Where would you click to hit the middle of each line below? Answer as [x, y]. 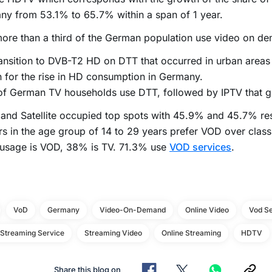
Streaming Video [113, 233]
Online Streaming [191, 233]
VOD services [200, 147]
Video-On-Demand [132, 210]
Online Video [207, 210]
